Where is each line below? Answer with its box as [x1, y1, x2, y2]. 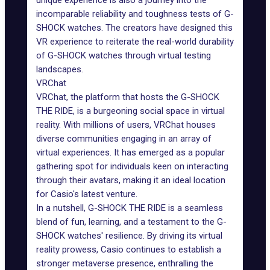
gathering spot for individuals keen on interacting [36, 161, 228, 172]
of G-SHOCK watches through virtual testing [36, 50, 211, 61]
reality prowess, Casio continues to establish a [36, 244, 221, 255]
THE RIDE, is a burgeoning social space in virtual [36, 105, 225, 116]
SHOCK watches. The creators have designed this [36, 22, 233, 33]
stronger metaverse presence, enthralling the [36, 258, 213, 269]
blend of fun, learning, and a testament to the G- [36, 216, 227, 227]
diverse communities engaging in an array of [36, 133, 212, 144]
